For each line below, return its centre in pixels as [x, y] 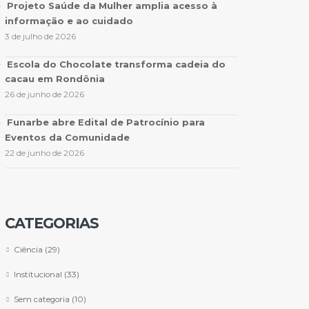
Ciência [28, 249]
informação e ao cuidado [70, 20]
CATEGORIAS [52, 223]
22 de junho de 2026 [44, 153]
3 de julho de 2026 [40, 36]
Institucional [38, 274]
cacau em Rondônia [55, 79]
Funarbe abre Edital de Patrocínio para [106, 122]
